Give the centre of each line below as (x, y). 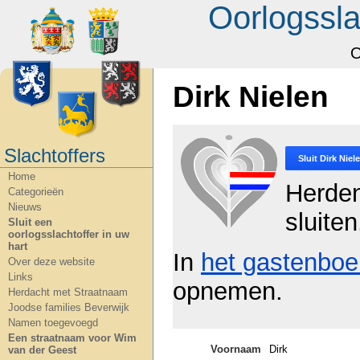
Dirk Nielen (251, 97)
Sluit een (30, 222)
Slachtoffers (55, 155)
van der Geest (42, 350)
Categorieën (36, 192)
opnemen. (228, 292)
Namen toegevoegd (53, 323)
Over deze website (51, 262)
